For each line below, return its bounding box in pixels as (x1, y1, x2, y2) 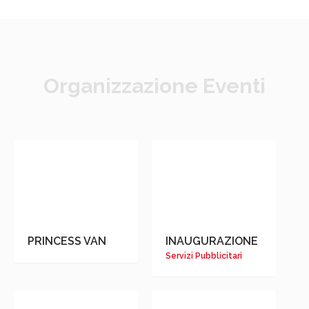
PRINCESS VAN (27, 235, 106, 248)
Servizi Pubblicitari (165, 251, 242, 261)
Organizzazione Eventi (43, 74, 266, 99)
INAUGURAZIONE (165, 235, 258, 248)
